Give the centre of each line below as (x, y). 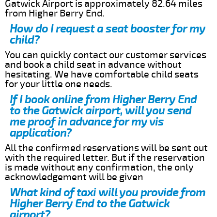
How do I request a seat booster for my (108, 29)
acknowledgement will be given (74, 177)
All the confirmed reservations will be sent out (106, 148)
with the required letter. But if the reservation (105, 157)
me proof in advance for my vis (87, 122)
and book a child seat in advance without (93, 64)
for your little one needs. (59, 84)
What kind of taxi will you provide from (108, 192)
